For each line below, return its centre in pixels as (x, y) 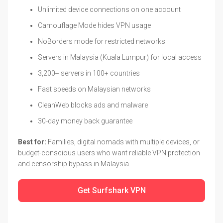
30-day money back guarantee (85, 121)
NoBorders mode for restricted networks (102, 41)
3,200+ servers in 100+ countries (89, 73)
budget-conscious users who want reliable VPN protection (109, 153)
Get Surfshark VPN (111, 190)
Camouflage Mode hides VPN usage (94, 25)
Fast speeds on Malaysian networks (94, 89)
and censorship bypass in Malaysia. (74, 164)
